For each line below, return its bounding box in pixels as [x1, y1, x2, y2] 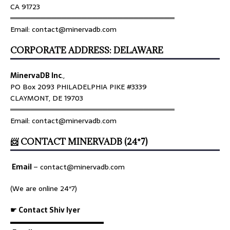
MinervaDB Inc [10, 70, 62, 82]
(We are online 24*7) [10, 183, 77, 195]
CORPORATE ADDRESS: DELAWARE [10, 45, 163, 56]
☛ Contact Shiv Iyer [10, 204, 80, 216]
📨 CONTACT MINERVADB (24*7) [10, 136, 147, 148]
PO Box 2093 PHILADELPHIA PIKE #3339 [10, 81, 147, 93]
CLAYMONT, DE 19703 [10, 92, 83, 104]
